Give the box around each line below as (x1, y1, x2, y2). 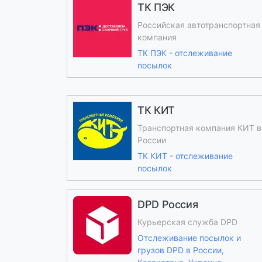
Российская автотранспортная (137, 20, 260, 30)
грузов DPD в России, (137, 245, 224, 255)
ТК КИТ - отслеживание (137, 151, 233, 161)
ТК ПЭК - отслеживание (137, 48, 232, 58)
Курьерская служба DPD (137, 217, 237, 227)
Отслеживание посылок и (137, 233, 241, 243)
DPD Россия (137, 198, 198, 211)
